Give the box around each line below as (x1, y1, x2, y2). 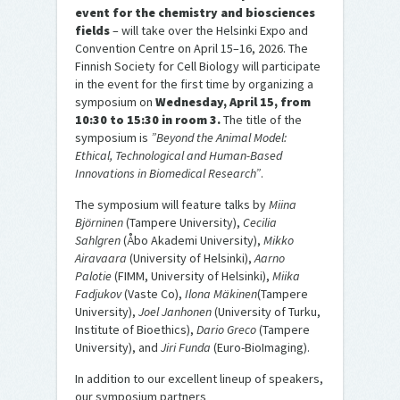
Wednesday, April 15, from (155, 93, 311, 110)
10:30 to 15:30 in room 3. (75, 111, 223, 128)
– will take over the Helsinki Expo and (110, 21, 308, 38)
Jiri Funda (161, 338, 211, 355)
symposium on (75, 93, 155, 110)
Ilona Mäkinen (185, 285, 257, 302)
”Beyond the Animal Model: (151, 129, 287, 146)
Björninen (75, 213, 123, 230)
